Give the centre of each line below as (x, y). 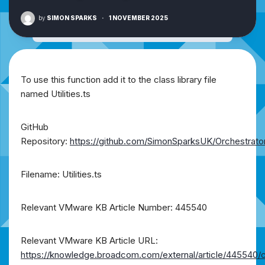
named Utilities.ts (56, 93)
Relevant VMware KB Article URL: (89, 240)
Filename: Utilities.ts (61, 174)
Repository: (45, 141)
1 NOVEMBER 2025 (138, 17)
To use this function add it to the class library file (119, 79)
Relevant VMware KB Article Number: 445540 (114, 207)
